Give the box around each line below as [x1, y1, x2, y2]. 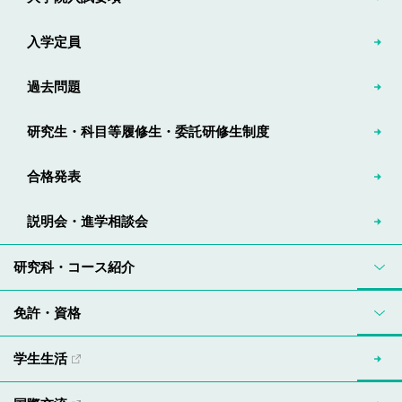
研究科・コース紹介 [13, 259, 135, 275]
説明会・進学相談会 [27, 214, 148, 230]
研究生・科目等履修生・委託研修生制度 [27, 124, 269, 140]
